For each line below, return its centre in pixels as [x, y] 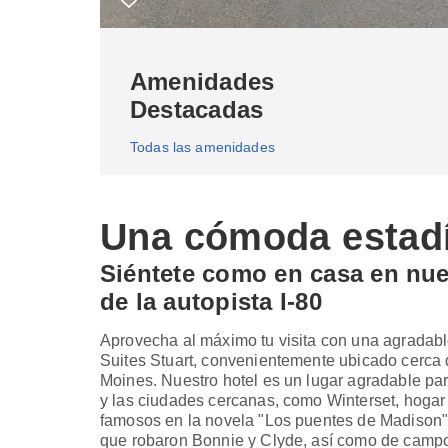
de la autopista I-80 [211, 301]
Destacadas [197, 109]
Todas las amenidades [202, 147]
